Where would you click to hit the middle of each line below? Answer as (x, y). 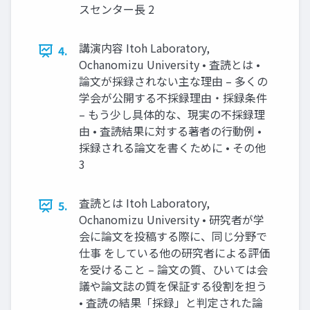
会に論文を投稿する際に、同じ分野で (173, 236)
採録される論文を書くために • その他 (172, 147)
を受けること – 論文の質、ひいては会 (173, 269)
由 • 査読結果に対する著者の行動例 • (170, 131)
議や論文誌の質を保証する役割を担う (173, 286)
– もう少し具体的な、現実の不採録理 (172, 114)
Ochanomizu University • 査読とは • (170, 64)
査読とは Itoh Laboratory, (144, 203)
